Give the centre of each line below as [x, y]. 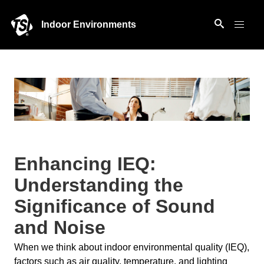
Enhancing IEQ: [85, 164]
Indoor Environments [89, 24]
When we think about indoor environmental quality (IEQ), [132, 247]
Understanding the [99, 185]
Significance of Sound [115, 206]
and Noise [60, 227]
